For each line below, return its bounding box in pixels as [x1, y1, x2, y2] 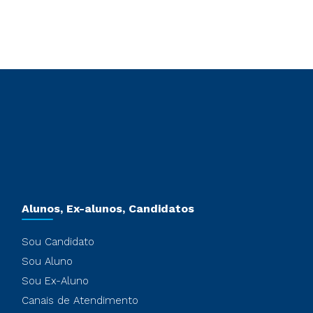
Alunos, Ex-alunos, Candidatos [21, 201, 194, 215]
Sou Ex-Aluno [21, 274, 89, 287]
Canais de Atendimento [21, 293, 138, 307]
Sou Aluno [21, 254, 73, 268]
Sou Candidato [21, 235, 94, 248]
